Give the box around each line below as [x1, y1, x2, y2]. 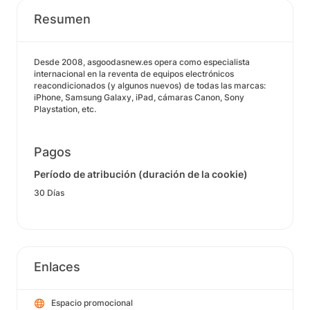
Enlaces [34, 259, 80, 274]
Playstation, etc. [34, 104, 96, 114]
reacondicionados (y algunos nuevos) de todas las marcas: [34, 80, 266, 91]
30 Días [34, 188, 64, 198]
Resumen [34, 12, 91, 26]
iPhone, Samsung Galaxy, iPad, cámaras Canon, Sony [34, 92, 244, 102]
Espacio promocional [51, 298, 133, 308]
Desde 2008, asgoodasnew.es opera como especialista [34, 57, 250, 67]
